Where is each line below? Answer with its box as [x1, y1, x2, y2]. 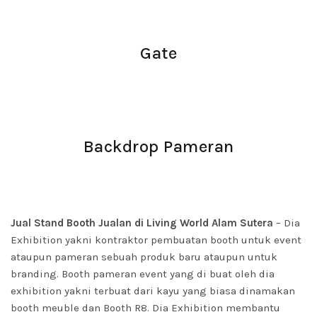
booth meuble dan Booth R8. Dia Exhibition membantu [11, 301, 280, 314]
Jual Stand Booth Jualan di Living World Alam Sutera [11, 217, 276, 229]
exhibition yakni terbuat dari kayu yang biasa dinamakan [11, 284, 295, 297]
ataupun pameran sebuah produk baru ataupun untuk [11, 250, 277, 263]
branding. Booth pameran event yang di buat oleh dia [11, 267, 275, 280]
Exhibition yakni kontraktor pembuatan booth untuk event [11, 234, 301, 246]
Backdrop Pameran [83, 137, 234, 156]
